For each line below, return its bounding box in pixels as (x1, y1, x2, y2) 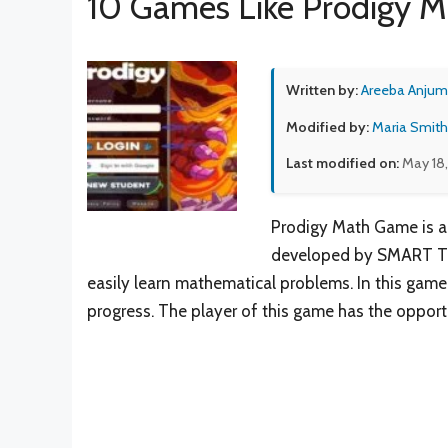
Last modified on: (286, 154, 399, 173)
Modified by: (286, 118, 369, 137)
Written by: (286, 80, 358, 99)
